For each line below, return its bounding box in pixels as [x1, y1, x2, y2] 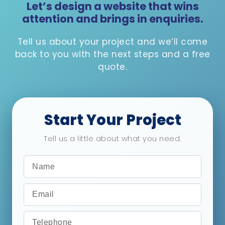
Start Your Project [44, 109, 181, 130]
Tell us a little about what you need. [44, 133, 181, 144]
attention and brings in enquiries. [22, 12, 203, 27]
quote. [98, 60, 127, 73]
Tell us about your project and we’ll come [17, 35, 208, 48]
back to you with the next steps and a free [15, 48, 210, 60]
